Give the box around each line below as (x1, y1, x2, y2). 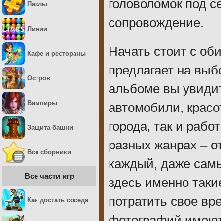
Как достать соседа (27, 196, 88, 204)
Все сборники (27, 148, 71, 156)
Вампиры (27, 99, 57, 107)
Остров (27, 74, 50, 82)
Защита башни (27, 124, 73, 131)
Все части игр (25, 172, 74, 180)
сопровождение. (109, 16, 204, 30)
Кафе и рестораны (27, 50, 86, 57)
